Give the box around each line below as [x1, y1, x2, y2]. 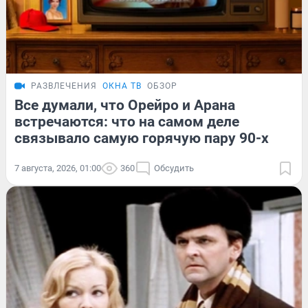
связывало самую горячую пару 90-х [14, 129, 269, 146]
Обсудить [154, 162, 194, 173]
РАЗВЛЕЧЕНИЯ [31, 80, 97, 91]
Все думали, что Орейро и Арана [14, 96, 235, 113]
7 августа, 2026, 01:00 [14, 162, 101, 173]
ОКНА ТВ [102, 80, 142, 91]
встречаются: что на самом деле [14, 113, 239, 130]
